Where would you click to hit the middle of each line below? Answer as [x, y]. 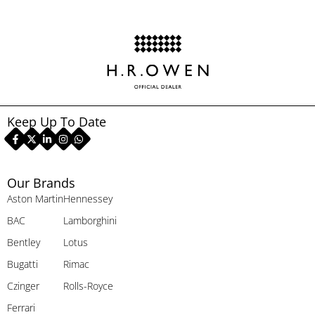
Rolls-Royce [88, 285]
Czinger [23, 285]
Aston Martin [35, 198]
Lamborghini [90, 220]
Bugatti [22, 264]
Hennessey [88, 198]
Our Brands [41, 182]
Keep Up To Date [57, 121]
